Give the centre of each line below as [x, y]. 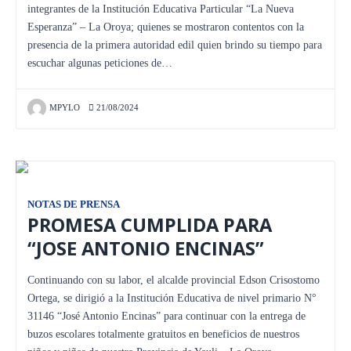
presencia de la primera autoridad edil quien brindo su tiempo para [175, 45]
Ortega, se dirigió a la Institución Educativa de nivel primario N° [172, 298]
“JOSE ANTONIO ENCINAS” [146, 248]
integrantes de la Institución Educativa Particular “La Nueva [161, 9]
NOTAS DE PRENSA [74, 204]
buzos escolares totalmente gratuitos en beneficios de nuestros [163, 334]
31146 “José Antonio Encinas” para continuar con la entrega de [166, 316]
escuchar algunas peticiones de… [100, 63]
